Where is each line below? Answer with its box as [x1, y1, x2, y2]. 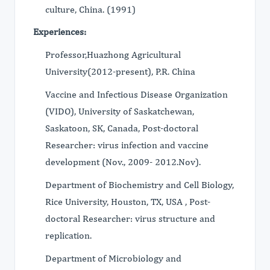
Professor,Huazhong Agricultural [45, 49, 181, 60]
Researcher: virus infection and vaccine [45, 139, 209, 151]
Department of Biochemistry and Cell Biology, [45, 179, 234, 190]
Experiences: [33, 26, 86, 37]
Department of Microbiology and [45, 253, 181, 264]
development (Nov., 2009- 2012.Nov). [45, 156, 201, 168]
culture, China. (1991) [45, 4, 136, 15]
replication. [45, 230, 92, 241]
